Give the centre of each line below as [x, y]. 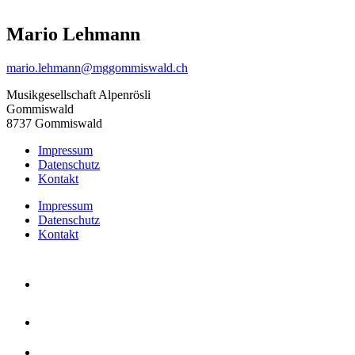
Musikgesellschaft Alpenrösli [78, 94]
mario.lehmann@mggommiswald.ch [97, 67]
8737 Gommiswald [54, 123]
